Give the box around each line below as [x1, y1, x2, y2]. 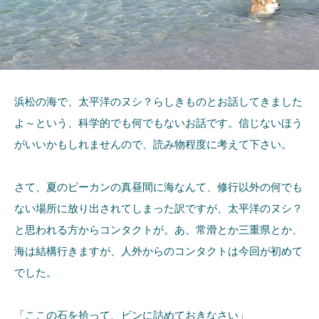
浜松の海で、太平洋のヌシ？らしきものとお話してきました [14, 95, 303, 108]
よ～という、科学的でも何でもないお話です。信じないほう [14, 117, 303, 130]
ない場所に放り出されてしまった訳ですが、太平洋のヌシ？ [14, 202, 303, 215]
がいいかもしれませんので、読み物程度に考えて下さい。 [14, 138, 292, 151]
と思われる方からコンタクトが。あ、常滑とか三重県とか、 [14, 224, 303, 236]
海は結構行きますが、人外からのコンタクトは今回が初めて [14, 245, 303, 258]
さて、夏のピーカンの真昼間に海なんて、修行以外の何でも [14, 181, 303, 194]
